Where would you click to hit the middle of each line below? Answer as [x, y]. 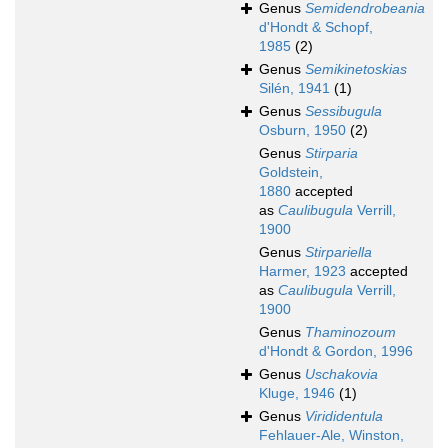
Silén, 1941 [294, 88]
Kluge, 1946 [297, 393]
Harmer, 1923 [302, 271]
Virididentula [344, 416]
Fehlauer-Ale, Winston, [331, 435]
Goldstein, [291, 172]
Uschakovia [341, 374]
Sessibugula [343, 111]
